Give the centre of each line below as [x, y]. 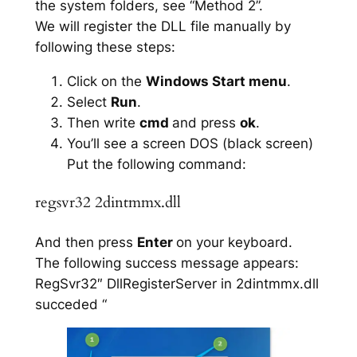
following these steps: [105, 47]
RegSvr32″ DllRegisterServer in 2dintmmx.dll [177, 283]
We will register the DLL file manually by [163, 27]
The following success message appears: [167, 263]
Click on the [106, 82]
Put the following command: [156, 165]
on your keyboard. [234, 242]
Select [88, 102]
